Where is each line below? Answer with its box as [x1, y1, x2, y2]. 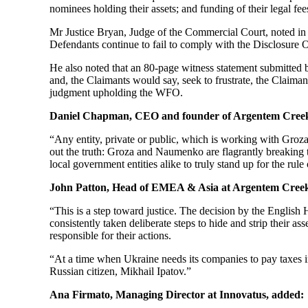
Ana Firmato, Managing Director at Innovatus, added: [49, 289, 304, 300]
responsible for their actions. [49, 230, 171, 241]
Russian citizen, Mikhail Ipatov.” [49, 265, 191, 277]
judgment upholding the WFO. [49, 87, 183, 98]
